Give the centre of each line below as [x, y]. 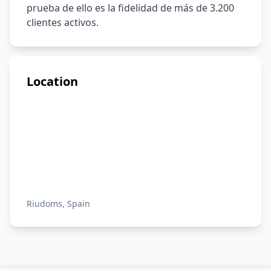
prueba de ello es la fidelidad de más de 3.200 [130, 8]
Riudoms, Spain [58, 204]
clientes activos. [63, 22]
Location [52, 81]
